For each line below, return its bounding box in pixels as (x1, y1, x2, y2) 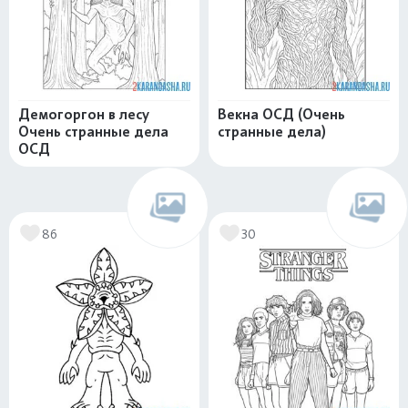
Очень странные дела (18, 123, 168, 140)
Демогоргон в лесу (18, 106, 149, 123)
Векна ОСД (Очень (218, 106, 345, 123)
